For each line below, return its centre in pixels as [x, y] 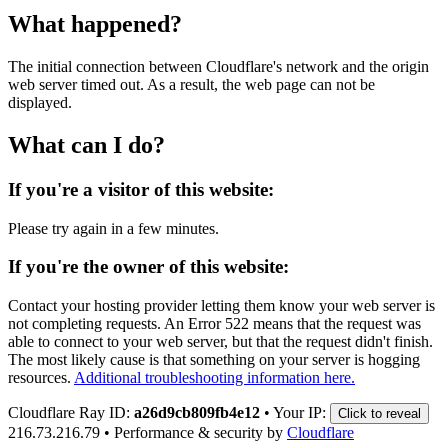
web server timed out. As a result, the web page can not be [191, 84]
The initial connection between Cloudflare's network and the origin [218, 66]
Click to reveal [379, 413]
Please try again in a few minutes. [113, 228]
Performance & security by [198, 432]
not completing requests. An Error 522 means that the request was [214, 323]
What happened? [95, 24]
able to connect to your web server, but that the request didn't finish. [220, 341]
